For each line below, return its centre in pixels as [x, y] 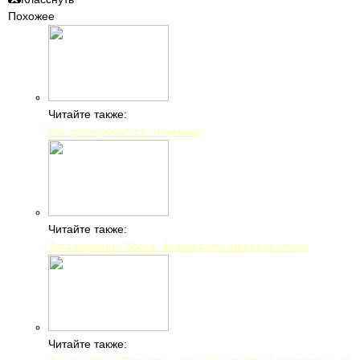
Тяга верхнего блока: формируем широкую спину [179, 246]
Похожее [31, 16]
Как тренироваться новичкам [124, 131]
